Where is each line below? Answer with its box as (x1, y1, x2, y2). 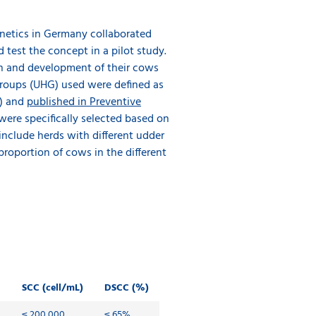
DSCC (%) (104, 280, 149, 296)
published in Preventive (27, 93, 141, 111)
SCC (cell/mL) (21, 280, 83, 296)
